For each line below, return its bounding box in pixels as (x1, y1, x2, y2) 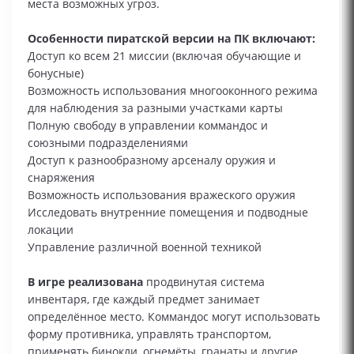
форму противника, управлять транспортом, (28, 326, 271, 341)
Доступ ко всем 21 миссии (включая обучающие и (28, 48, 301, 63)
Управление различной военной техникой (28, 239, 262, 254)
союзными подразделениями (28, 135, 188, 150)
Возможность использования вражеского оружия (28, 187, 296, 202)
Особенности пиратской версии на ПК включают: (28, 31, 315, 46)
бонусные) (28, 66, 84, 81)
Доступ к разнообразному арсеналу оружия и (28, 153, 276, 168)
